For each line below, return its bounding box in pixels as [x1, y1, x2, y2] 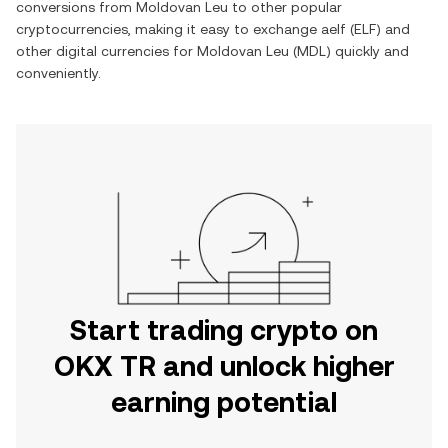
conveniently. [16, 65, 101, 81]
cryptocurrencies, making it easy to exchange [16, 21, 321, 37]
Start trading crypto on [70, 314, 378, 346]
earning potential [111, 386, 337, 418]
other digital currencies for [16, 43, 197, 59]
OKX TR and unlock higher [53, 350, 395, 382]
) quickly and [326, 43, 409, 59]
